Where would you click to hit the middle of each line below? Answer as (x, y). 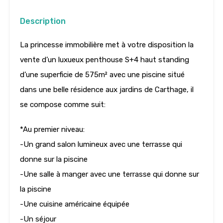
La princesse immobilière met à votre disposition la (107, 45)
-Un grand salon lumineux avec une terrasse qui (101, 145)
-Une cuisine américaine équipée (75, 204)
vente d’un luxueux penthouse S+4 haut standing (105, 60)
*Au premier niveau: (52, 130)
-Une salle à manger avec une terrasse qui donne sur (110, 174)
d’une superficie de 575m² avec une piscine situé (102, 75)
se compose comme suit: (63, 105)
